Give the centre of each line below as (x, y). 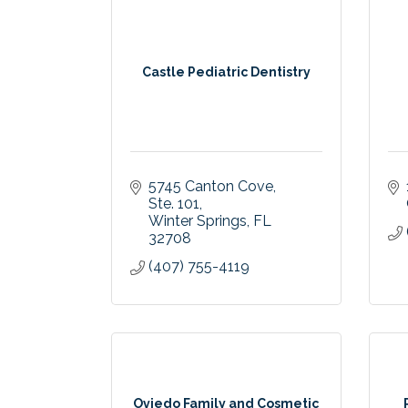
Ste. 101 (174, 204)
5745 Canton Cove (211, 187)
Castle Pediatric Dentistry (226, 72)
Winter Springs (198, 221)
